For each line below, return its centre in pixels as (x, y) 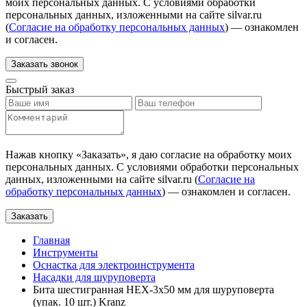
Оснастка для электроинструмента (114, 265)
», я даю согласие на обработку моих (206, 155)
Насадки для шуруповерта (94, 277)
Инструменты (65, 253)
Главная (51, 240)
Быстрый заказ (40, 89)
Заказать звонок (45, 64)
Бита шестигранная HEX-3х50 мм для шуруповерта (153, 290)
